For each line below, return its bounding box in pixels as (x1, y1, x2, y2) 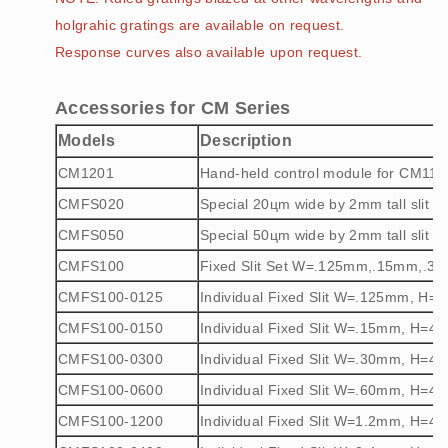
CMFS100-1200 (58, 413, 164, 430)
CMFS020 (58, 196, 125, 213)
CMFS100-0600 (58, 382, 164, 399)
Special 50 (200, 227, 270, 244)
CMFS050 (58, 227, 125, 244)
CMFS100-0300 (58, 351, 164, 368)
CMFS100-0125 (58, 289, 164, 306)
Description (200, 132, 292, 150)
